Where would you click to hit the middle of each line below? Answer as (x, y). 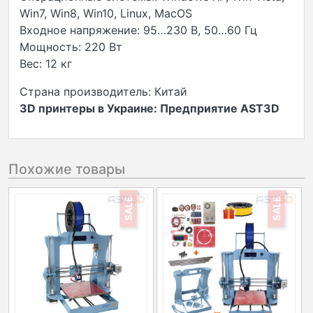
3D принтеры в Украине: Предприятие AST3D (150, 109)
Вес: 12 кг (46, 64)
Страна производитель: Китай (103, 92)
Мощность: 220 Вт (71, 47)
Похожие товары (67, 169)
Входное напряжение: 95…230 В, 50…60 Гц (138, 30)
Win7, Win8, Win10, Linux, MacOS (106, 14)
